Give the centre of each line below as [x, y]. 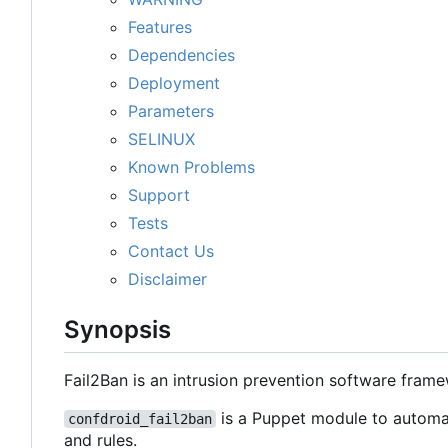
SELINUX [161, 138]
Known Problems [191, 166]
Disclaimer [167, 278]
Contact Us [171, 250]
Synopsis [117, 329]
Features [160, 26]
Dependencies [181, 54]
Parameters [171, 110]
